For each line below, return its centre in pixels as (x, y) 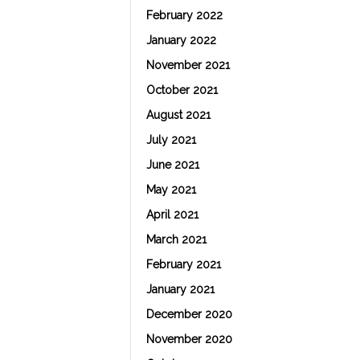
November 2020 (189, 339)
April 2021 (172, 215)
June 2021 (172, 165)
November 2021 (188, 65)
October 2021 (182, 90)
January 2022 (181, 40)
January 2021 (180, 289)
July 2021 (171, 140)
